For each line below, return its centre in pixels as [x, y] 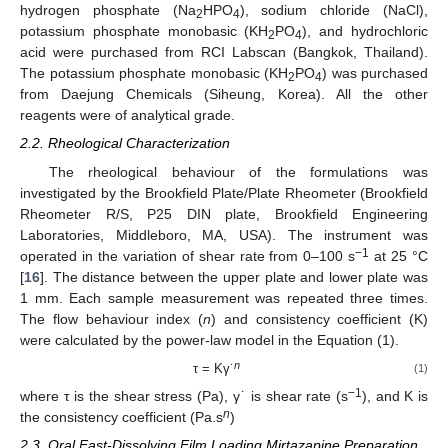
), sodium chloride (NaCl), [334, 10]
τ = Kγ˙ [214, 368]
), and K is [394, 395]
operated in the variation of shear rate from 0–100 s [188, 255]
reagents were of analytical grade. [127, 115]
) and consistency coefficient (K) [319, 318]
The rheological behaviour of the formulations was [238, 171]
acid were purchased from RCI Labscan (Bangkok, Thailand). [224, 52]
